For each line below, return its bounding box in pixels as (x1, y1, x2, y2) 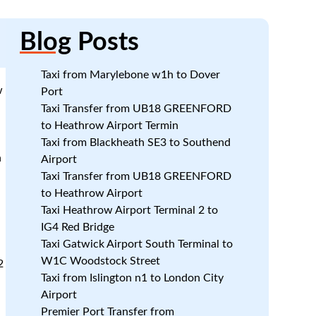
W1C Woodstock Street (40, 255, 160, 267)
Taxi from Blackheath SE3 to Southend (40, 137, 231, 148)
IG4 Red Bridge (40, 221, 114, 233)
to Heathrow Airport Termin (40, 120, 178, 131)
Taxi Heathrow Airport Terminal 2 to (40, 205, 218, 216)
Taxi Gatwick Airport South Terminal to (40, 238, 233, 250)
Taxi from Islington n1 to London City (40, 272, 224, 284)
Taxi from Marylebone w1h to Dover (40, 69, 220, 80)
